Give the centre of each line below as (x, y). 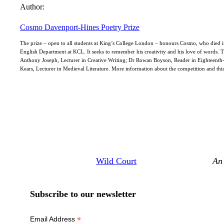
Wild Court (116, 161)
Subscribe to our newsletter (83, 194)
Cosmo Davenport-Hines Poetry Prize (80, 27)
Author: (32, 6)
